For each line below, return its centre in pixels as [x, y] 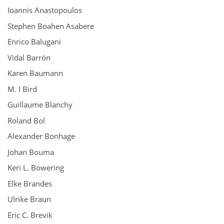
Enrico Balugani [34, 41]
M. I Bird [22, 89]
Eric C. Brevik [30, 215]
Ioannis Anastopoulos [45, 10]
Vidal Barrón [29, 57]
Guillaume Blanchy [40, 104]
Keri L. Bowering [36, 167]
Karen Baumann [35, 73]
